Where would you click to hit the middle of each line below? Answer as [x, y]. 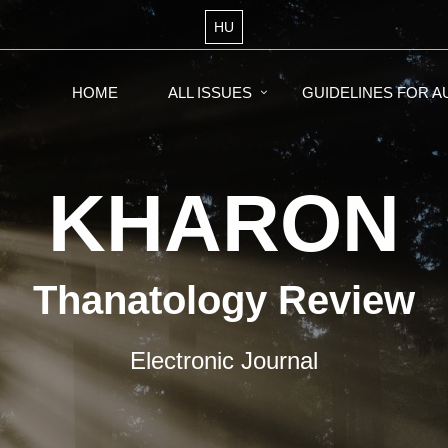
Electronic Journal [224, 360]
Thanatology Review [224, 300]
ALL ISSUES [210, 92]
